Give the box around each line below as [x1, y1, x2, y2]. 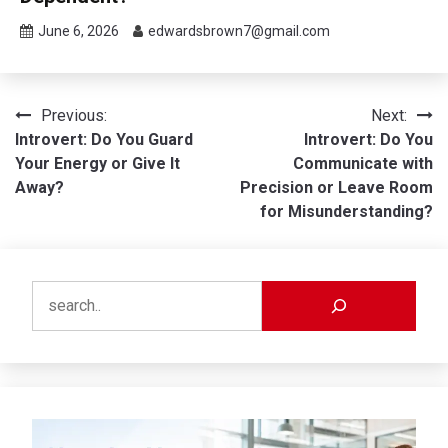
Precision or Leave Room [240, 177, 433, 197]
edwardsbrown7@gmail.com [148, 22, 330, 39]
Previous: [41, 105, 107, 125]
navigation [14, 141, 128, 170]
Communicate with [293, 153, 433, 173]
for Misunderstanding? [260, 201, 433, 221]
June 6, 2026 [38, 22, 119, 39]
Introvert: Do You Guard [15, 129, 193, 149]
